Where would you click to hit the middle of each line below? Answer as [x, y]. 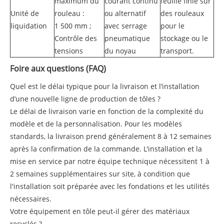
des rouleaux [182, 13]
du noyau [120, 50]
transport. [177, 50]
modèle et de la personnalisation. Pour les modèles [96, 123]
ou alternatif [125, 13]
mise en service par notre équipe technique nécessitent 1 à [110, 161]
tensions [69, 50]
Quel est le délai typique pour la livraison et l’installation [105, 86]
